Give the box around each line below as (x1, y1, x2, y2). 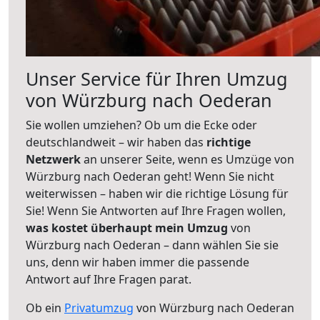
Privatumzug (64, 300, 134, 316)
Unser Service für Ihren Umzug (26, 66, 288, 91)
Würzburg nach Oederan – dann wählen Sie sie (26, 237, 279, 253)
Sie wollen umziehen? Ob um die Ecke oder (26, 117, 257, 133)
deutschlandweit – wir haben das (26, 134, 206, 150)
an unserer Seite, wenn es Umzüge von (84, 151, 294, 167)
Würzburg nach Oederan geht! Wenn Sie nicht (26, 169, 274, 184)
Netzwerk (26, 151, 84, 167)
